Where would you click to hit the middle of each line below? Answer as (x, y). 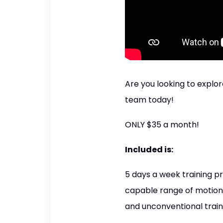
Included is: (149, 149)
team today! (149, 100)
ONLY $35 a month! (162, 124)
